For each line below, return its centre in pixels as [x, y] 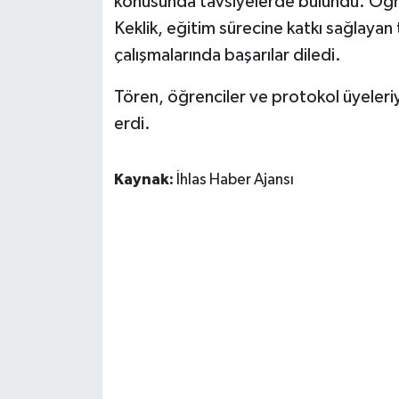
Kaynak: [145, 180]
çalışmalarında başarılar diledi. [227, 56]
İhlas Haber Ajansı [235, 180]
